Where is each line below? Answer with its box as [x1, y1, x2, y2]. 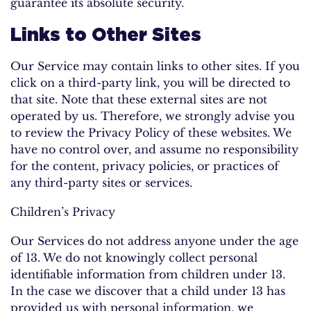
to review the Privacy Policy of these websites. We [10, 125, 292, 140]
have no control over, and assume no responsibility [10, 142, 299, 156]
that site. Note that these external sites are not [10, 92, 267, 106]
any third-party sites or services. [10, 175, 192, 190]
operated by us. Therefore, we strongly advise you [10, 108, 295, 123]
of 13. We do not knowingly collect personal [10, 250, 258, 264]
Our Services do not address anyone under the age [10, 233, 299, 248]
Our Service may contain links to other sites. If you [10, 58, 300, 73]
